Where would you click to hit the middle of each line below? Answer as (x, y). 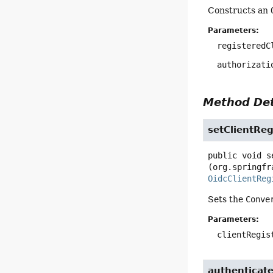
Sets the (227, 200)
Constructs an (239, 10)
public (223, 156)
